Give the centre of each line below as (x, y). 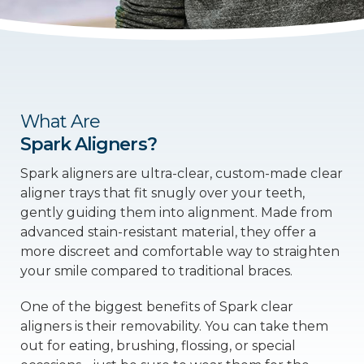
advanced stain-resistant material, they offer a (168, 232)
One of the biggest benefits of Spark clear (157, 307)
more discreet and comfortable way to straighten (180, 251)
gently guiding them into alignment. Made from (176, 212)
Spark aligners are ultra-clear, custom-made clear (182, 173)
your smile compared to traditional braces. (156, 271)
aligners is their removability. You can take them (174, 326)
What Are (61, 121)
